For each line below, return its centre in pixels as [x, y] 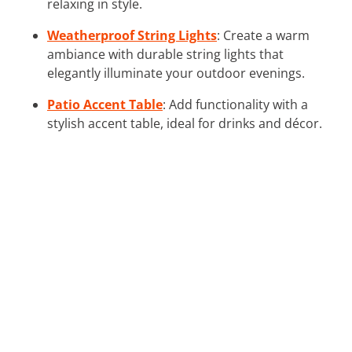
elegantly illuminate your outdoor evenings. [176, 73]
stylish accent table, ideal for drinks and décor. [185, 123]
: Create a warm [263, 35]
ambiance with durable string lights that [165, 54]
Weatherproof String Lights [132, 35]
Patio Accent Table [105, 104]
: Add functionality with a [235, 104]
